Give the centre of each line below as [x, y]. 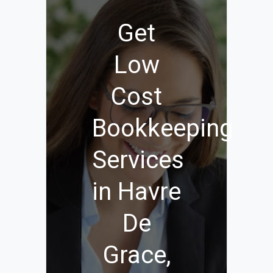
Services [138, 160]
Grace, [136, 255]
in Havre [136, 192]
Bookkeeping [163, 128]
